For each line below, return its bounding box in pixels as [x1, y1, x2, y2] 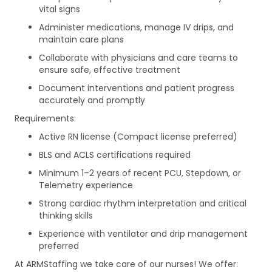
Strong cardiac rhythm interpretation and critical [39, 197, 246, 209]
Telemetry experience [39, 178, 133, 191]
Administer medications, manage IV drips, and [39, 21, 234, 33]
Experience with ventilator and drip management [39, 227, 248, 240]
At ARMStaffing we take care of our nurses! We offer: [15, 257, 238, 270]
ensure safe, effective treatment [39, 63, 180, 76]
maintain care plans [39, 33, 124, 46]
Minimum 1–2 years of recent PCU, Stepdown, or [39, 166, 241, 179]
